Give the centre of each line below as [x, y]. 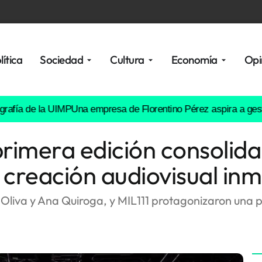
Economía [194, 60]
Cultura [127, 60]
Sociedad [62, 60]
